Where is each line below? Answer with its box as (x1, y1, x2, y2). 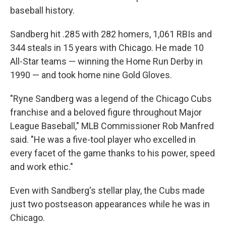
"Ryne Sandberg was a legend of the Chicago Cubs (10, 93, 212, 104)
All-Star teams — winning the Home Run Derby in (10, 56, 203, 67)
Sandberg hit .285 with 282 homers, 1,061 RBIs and (10, 29, 212, 39)
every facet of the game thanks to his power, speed (10, 148, 215, 158)
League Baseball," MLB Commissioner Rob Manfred (10, 121, 214, 131)
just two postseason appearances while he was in (10, 199, 210, 209)
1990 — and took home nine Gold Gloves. (10, 70, 172, 80)
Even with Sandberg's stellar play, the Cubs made (10, 185, 205, 196)
